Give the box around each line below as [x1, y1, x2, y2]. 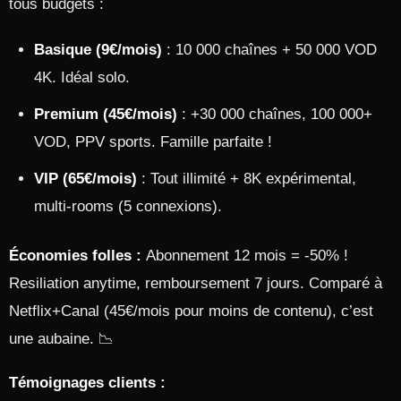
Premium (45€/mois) [34, 106, 177, 123]
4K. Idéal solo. [34, 69, 130, 86]
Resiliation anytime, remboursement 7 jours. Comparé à [9, 275, 382, 292]
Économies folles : [9, 247, 141, 264]
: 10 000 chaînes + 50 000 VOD [162, 41, 377, 58]
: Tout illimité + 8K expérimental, [137, 170, 356, 187]
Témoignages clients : [9, 374, 166, 391]
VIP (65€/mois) [34, 170, 137, 187]
